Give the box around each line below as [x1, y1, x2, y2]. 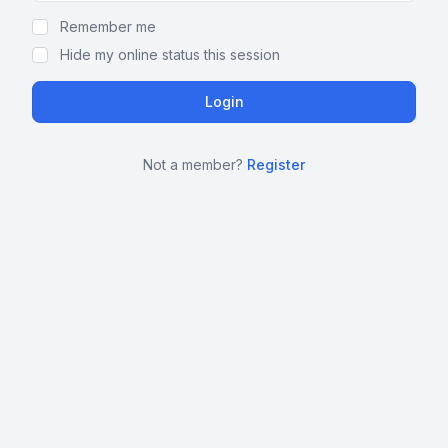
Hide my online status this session [60, 45, 280, 63]
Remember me [60, 17, 156, 35]
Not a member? [143, 155, 247, 173]
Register [247, 155, 305, 173]
